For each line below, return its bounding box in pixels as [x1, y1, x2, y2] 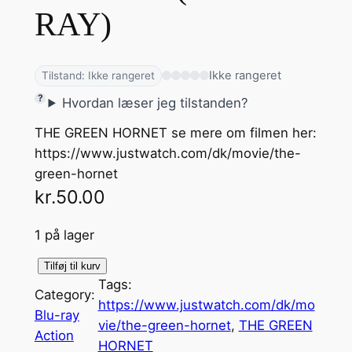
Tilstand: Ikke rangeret [41, 68, 155, 82]
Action [34, 328, 74, 344]
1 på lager [34, 226, 94, 243]
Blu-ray [34, 307, 79, 324]
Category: [34, 287, 95, 303]
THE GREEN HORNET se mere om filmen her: [34, 124, 317, 141]
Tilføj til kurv [43, 260, 101, 273]
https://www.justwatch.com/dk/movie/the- [34, 145, 301, 161]
